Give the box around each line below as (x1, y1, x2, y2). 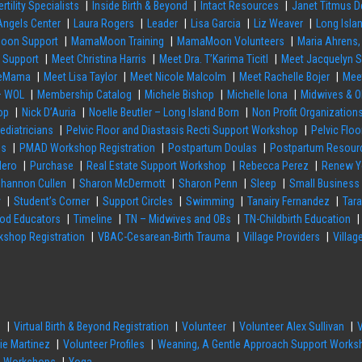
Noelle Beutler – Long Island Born (89, 106, 240, 120)
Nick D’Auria (22, 106, 77, 120)
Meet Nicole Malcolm (130, 70, 227, 84)
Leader (147, 17, 179, 31)
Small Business (289, 177, 360, 191)
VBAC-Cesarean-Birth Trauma (98, 230, 231, 244)
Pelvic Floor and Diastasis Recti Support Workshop (66, 124, 299, 137)
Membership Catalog (37, 88, 133, 102)
